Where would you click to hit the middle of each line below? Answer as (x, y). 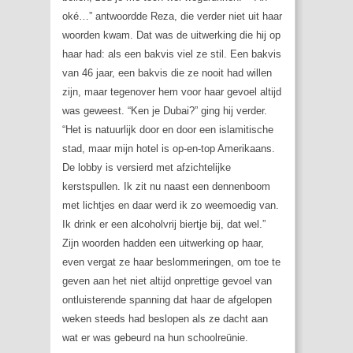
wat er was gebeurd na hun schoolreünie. (155, 338)
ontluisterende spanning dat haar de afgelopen (167, 300)
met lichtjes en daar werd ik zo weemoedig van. (171, 206)
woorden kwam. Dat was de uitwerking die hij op (171, 35)
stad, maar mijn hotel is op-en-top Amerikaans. (169, 149)
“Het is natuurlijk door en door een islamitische (168, 130)
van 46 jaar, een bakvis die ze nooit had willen (167, 73)
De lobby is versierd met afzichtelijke (147, 168)
